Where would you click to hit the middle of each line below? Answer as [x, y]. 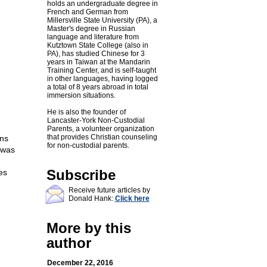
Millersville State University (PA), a [102, 20]
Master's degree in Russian [91, 29]
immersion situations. [81, 95]
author [69, 243]
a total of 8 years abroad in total [97, 87]
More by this [89, 228]
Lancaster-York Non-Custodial [96, 120]
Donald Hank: [91, 198]
